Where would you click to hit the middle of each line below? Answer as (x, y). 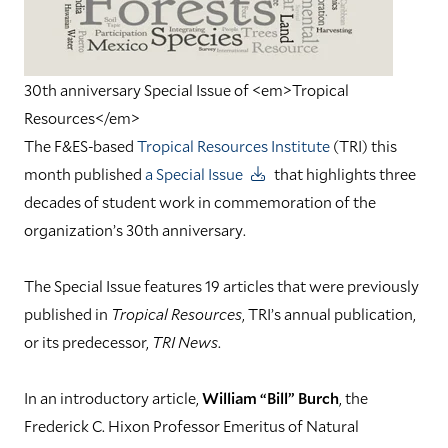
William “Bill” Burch (270, 397)
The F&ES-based (80, 145)
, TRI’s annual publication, (329, 313)
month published (84, 173)
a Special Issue (194, 173)
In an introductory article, (113, 397)
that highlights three (343, 173)
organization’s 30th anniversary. (136, 229)
